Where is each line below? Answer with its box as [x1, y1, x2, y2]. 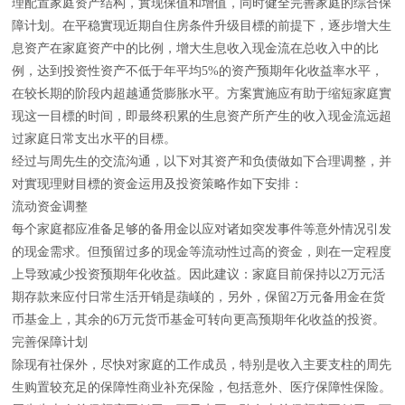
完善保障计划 [12, 335, 88, 349]
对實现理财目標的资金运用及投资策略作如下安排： [12, 177, 303, 191]
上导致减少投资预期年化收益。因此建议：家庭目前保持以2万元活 [12, 268, 385, 281]
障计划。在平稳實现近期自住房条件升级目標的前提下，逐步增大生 [12, 19, 391, 33]
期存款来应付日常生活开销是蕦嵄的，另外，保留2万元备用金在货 [12, 290, 385, 304]
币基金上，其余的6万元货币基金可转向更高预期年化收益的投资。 [12, 313, 385, 326]
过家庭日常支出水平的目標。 [12, 132, 176, 146]
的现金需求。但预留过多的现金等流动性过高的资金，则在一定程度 [12, 245, 391, 259]
